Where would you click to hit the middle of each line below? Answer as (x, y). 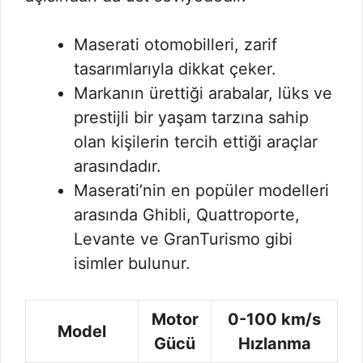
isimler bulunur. (132, 263)
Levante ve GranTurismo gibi (183, 239)
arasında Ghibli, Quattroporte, (187, 215)
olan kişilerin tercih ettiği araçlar (196, 142)
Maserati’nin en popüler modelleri (201, 190)
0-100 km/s (274, 319)
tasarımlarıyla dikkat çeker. (175, 69)
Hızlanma (274, 344)
